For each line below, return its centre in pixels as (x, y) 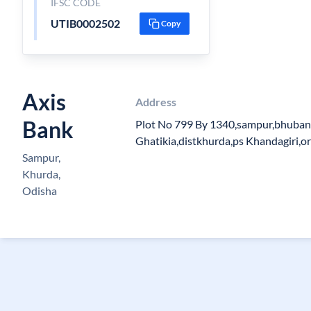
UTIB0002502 (85, 23)
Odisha (40, 191)
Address (156, 102)
